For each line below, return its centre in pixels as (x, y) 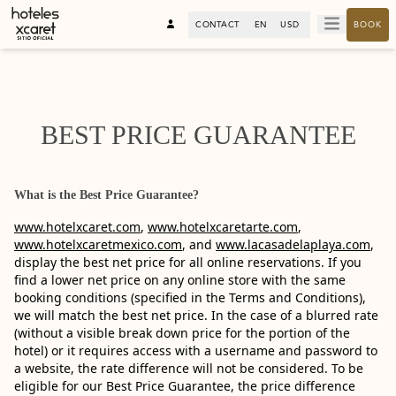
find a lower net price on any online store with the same (180, 280)
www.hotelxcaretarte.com (223, 227)
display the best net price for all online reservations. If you (188, 262)
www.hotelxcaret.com (77, 227)
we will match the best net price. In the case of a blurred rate (196, 315)
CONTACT (218, 24)
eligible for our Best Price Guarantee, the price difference (185, 386)
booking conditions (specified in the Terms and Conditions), (190, 297)
